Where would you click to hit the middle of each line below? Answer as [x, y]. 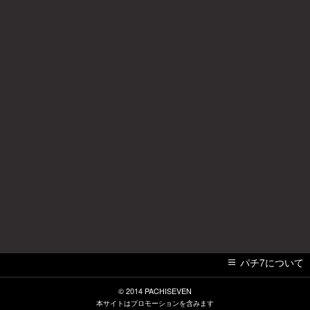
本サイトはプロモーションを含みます [155, 303]
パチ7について [272, 262]
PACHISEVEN [168, 291]
